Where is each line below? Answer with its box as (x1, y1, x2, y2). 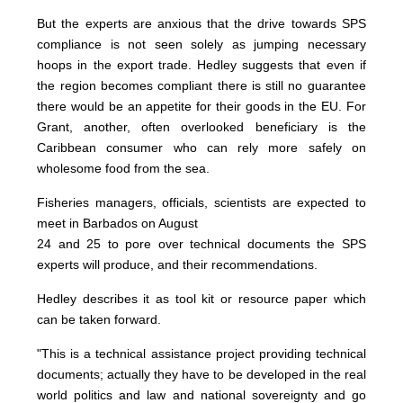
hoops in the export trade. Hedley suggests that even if (37, 58, 366, 73)
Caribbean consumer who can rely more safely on (37, 140, 366, 156)
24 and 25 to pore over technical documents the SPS (37, 237, 366, 252)
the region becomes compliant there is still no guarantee (37, 78, 366, 94)
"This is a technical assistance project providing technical (37, 346, 366, 362)
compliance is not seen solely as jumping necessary (37, 37, 366, 52)
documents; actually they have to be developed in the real (37, 367, 366, 382)
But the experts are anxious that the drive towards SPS (37, 16, 366, 31)
